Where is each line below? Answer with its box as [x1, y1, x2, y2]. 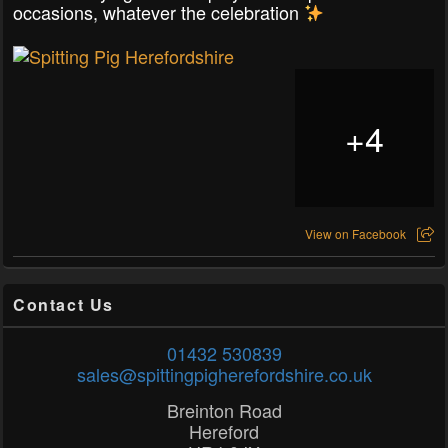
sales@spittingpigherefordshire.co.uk [76, 361, 372, 388]
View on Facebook [305, 225, 406, 243]
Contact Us [13, 293, 114, 317]
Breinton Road [166, 397, 282, 424]
